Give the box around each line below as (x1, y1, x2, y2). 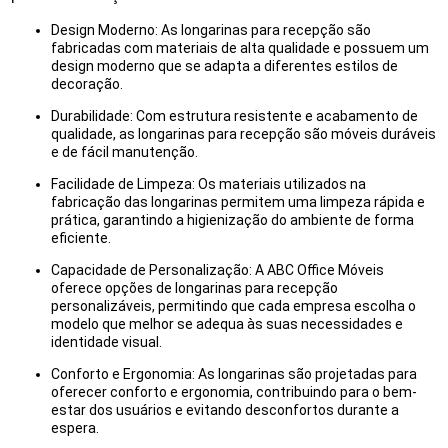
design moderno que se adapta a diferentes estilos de (51, 58, 399, 75)
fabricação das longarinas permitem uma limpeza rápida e (51, 194, 426, 211)
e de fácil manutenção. (51, 144, 199, 161)
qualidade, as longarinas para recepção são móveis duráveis (51, 126, 437, 143)
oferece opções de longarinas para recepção (51, 280, 339, 297)
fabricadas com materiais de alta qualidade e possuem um (51, 40, 430, 57)
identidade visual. (51, 334, 163, 351)
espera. (51, 420, 100, 437)
